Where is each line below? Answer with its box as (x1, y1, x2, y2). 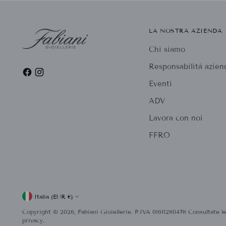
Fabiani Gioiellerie (78, 208, 132, 216)
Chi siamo (149, 45, 186, 54)
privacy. (22, 216, 45, 224)
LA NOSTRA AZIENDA (149, 27, 222, 35)
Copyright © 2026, (22, 208, 78, 216)
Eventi (149, 79, 173, 89)
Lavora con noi (149, 114, 203, 123)
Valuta (22, 192, 57, 206)
